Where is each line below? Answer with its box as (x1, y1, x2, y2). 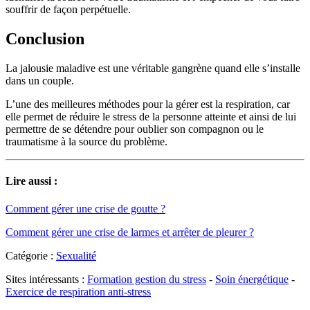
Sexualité (56, 249, 96, 262)
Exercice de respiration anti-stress (6, 285, 151, 298)
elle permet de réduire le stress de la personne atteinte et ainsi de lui (6, 111, 296, 123)
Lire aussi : (6, 175, 57, 188)
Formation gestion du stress (87, 273, 206, 285)
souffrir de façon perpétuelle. (6, 3, 131, 16)
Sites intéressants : (6, 273, 87, 285)
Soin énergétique (215, 273, 289, 285)
